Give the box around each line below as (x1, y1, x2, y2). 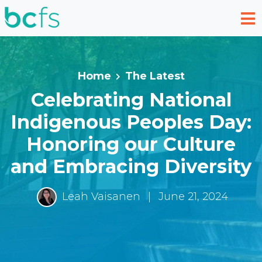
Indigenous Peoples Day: (11, 111, 251, 133)
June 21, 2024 (155, 189, 228, 203)
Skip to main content (9, 10, 121, 23)
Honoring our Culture (26, 133, 236, 156)
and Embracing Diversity (11, 155, 251, 178)
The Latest (125, 70, 185, 82)
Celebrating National (30, 88, 232, 111)
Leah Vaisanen (61, 189, 140, 203)
